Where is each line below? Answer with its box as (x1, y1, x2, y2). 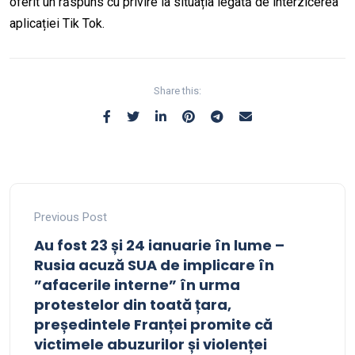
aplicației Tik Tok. (10, 16, 105, 32)
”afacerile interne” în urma (34, 275, 240, 296)
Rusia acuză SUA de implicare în (34, 255, 274, 276)
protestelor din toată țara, (34, 295, 231, 315)
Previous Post (34, 210, 107, 225)
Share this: (154, 85, 201, 97)
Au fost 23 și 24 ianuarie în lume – (34, 235, 284, 256)
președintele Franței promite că (34, 315, 273, 335)
